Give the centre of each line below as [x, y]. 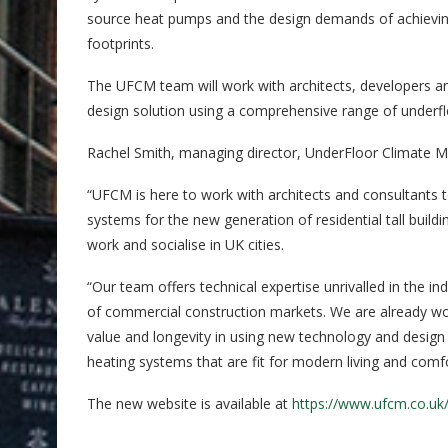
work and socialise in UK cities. [185, 244]
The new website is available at [189, 403]
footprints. [120, 43]
